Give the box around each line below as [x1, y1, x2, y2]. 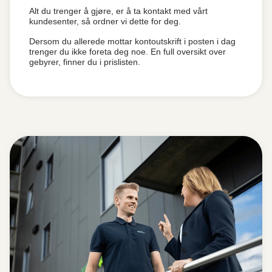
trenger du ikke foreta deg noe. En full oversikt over [29, 47, 226, 56]
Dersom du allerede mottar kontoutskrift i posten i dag [29, 36, 236, 46]
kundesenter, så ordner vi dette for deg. [29, 16, 183, 26]
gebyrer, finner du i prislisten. [29, 57, 143, 67]
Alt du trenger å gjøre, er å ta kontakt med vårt [29, 6, 208, 16]
